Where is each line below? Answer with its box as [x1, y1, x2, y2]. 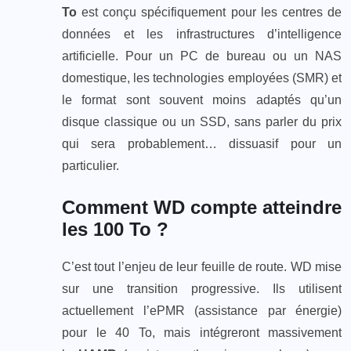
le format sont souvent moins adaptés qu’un [62, 93, 342, 107]
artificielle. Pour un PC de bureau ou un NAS [62, 49, 342, 63]
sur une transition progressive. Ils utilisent [62, 282, 342, 296]
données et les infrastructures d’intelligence [62, 27, 342, 42]
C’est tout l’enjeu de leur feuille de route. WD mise [62, 260, 342, 274]
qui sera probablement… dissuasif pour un [62, 137, 342, 151]
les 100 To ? [62, 219, 168, 241]
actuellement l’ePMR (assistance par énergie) [62, 304, 342, 318]
